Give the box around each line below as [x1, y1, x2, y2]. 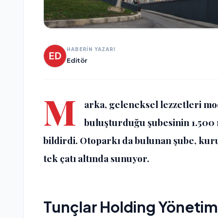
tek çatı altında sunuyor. [43, 151, 149, 164]
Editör [67, 56, 87, 65]
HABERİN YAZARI [67, 46, 115, 53]
